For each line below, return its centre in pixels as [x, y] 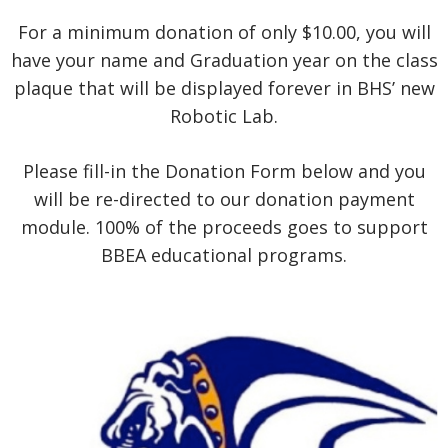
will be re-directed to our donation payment [224, 199]
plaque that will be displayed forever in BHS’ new [224, 88]
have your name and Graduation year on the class [224, 60]
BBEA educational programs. [224, 255]
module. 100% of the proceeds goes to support [224, 227]
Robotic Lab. [224, 116]
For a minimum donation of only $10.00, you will [224, 32]
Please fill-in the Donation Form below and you [224, 171]
